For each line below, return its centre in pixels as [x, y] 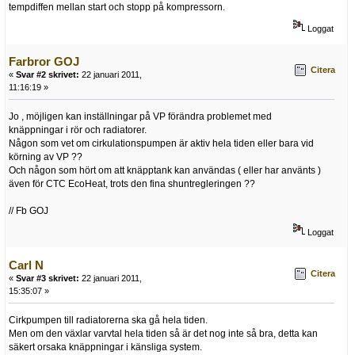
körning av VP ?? [46, 157]
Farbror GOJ [44, 61]
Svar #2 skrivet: [48, 74]
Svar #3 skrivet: [48, 278]
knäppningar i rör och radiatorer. [78, 130]
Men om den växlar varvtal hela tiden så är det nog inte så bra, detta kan [163, 333]
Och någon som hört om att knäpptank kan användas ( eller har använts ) [165, 170]
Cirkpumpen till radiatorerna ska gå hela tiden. [108, 320]
